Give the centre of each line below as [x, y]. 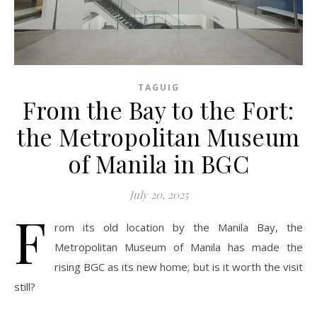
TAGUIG [158, 87]
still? [25, 286]
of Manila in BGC [158, 163]
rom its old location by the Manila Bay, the [179, 227]
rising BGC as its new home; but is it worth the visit [179, 266]
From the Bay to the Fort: [158, 109]
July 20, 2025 [158, 194]
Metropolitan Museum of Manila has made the [179, 247]
